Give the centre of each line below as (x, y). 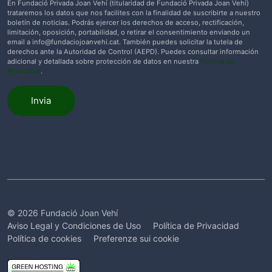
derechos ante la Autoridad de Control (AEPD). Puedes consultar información (133, 52)
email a (20, 42)
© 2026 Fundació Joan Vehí (63, 213)
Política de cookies (44, 239)
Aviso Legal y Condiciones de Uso (74, 226)
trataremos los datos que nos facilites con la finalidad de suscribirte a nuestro (134, 13)
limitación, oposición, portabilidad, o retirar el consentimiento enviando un (129, 32)
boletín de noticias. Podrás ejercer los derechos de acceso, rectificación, (126, 23)
